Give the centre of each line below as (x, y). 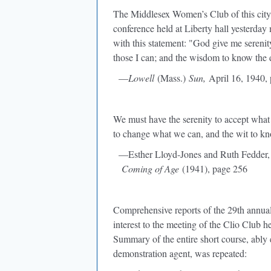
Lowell (141, 78)
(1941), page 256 (213, 168)
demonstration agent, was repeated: (180, 253)
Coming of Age (146, 168)
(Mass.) (171, 78)
